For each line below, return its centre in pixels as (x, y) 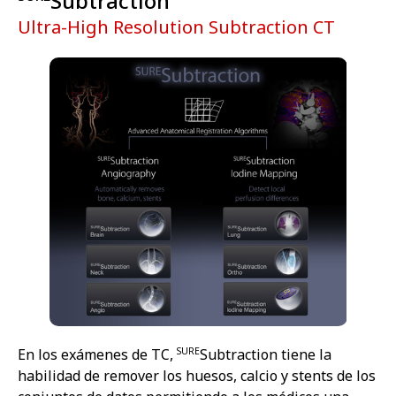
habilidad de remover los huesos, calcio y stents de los (197, 376)
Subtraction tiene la (266, 355)
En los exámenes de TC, (97, 355)
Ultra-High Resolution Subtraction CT (176, 27)
